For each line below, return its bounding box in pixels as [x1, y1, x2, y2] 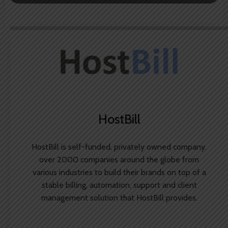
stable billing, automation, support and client [41, 180, 197, 190]
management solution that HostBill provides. [41, 192, 197, 203]
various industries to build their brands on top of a [32, 167, 206, 177]
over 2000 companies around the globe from [39, 154, 199, 164]
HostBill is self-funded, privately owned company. [32, 141, 207, 152]
